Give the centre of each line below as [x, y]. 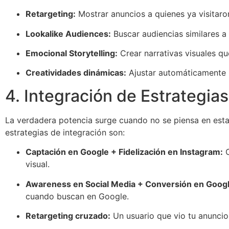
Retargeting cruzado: [68, 215]
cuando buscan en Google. [77, 196]
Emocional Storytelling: [72, 53]
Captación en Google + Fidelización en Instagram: [124, 152]
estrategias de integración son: [65, 132]
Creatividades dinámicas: [76, 73]
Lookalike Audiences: [68, 33]
